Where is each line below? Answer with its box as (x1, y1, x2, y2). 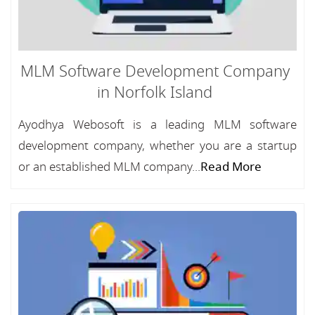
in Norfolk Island (97, 82, 212, 104)
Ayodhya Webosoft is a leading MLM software (18, 116, 297, 134)
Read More (200, 158, 262, 176)
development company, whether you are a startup (18, 137, 297, 155)
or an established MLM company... (18, 158, 200, 176)
